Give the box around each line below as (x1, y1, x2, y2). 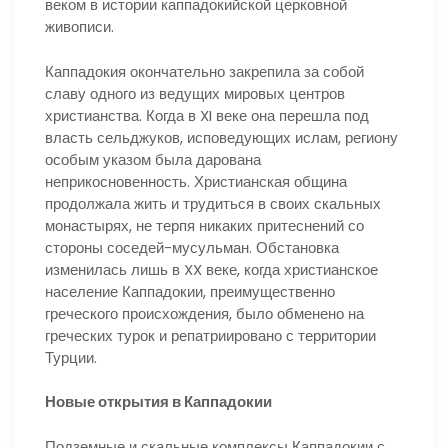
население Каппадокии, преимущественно (45, 280, 335, 302)
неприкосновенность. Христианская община (45, 170, 347, 192)
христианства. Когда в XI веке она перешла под (45, 104, 369, 126)
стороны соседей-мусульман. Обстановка (45, 236, 339, 258)
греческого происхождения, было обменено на (45, 302, 364, 324)
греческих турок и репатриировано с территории (45, 324, 376, 346)
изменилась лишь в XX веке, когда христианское (45, 258, 378, 280)
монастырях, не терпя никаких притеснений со (45, 214, 364, 236)
